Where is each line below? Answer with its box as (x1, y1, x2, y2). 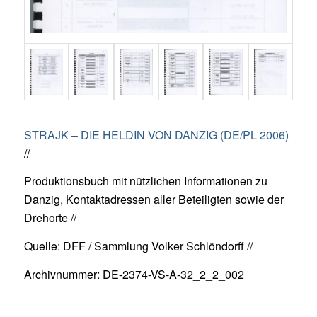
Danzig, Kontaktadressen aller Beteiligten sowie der (23, 191, 284, 208)
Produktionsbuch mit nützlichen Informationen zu (23, 173, 267, 190)
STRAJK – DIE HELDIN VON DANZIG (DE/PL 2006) (23, 126, 289, 143)
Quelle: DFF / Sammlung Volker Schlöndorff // (23, 238, 253, 255)
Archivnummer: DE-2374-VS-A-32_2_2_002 (23, 265, 244, 282)
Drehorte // (23, 209, 76, 226)
